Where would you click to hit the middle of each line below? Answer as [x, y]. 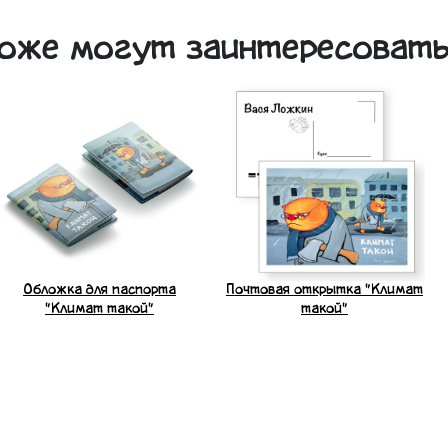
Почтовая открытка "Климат [324, 290]
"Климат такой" [99, 309]
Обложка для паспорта [99, 290]
